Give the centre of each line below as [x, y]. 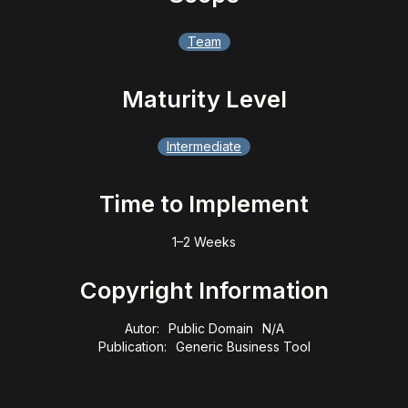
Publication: [132, 347]
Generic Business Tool [243, 347]
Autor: [142, 329]
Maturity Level [204, 99]
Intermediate [204, 147]
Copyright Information [204, 291]
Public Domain [210, 329]
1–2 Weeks [204, 242]
